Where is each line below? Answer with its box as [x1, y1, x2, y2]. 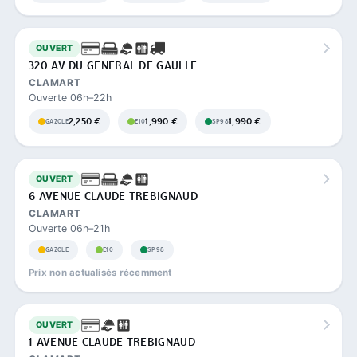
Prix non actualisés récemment [29, 266, 172, 278]
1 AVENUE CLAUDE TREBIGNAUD [29, 334, 195, 351]
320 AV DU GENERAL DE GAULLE [29, 57, 198, 74]
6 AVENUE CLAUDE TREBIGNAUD [29, 188, 198, 205]
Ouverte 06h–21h [29, 222, 110, 234]
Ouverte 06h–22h [29, 91, 112, 104]
